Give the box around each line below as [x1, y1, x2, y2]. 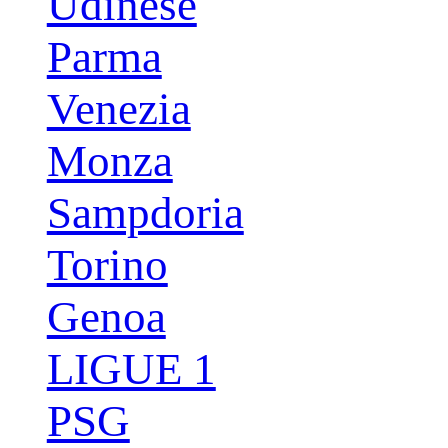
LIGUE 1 [46, 344, 216, 395]
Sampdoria [46, 188, 244, 239]
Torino [46, 240, 168, 291]
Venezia [46, 84, 191, 135]
